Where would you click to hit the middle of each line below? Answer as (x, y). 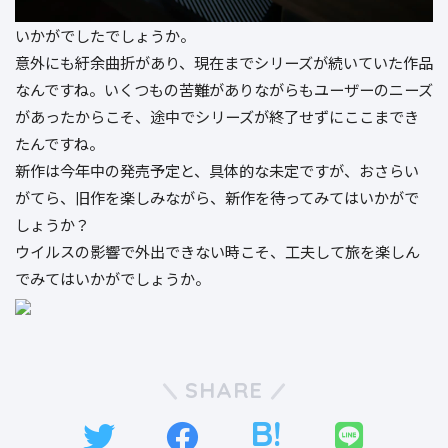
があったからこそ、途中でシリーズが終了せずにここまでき (217, 115)
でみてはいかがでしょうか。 (112, 277)
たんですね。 (59, 142)
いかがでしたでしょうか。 (105, 34)
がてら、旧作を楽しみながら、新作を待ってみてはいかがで (217, 196)
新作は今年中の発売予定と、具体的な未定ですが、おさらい (217, 169)
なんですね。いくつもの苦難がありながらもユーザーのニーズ (224, 88)
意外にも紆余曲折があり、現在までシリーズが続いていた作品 (224, 61)
